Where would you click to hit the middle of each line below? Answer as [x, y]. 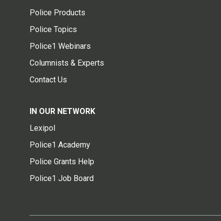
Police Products [57, 13]
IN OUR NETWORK [62, 111]
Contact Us [48, 80]
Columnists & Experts [67, 63]
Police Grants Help [62, 162]
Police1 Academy [60, 145]
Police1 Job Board [62, 179]
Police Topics [53, 30]
